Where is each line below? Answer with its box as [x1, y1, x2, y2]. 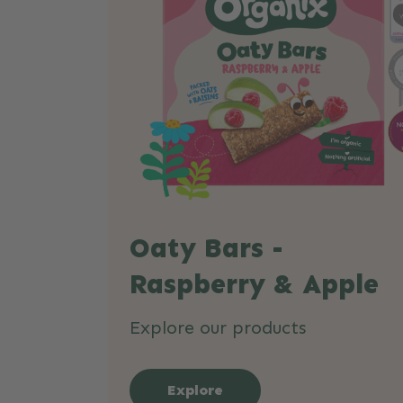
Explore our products [130, 317, 306, 338]
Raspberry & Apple [130, 268, 379, 300]
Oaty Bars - [130, 232, 283, 264]
